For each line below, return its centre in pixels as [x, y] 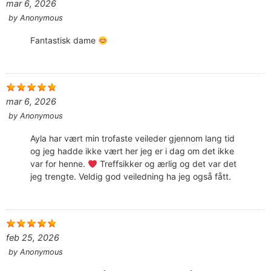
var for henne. [59, 164]
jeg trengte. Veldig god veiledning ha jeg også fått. [131, 177]
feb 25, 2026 [33, 238]
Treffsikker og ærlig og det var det [167, 164]
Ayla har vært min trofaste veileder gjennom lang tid [132, 139]
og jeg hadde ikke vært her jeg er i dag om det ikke [132, 151]
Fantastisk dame [64, 41]
